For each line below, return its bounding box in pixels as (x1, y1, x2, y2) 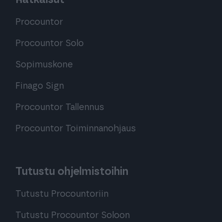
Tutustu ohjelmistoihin (15, 166, 128, 177)
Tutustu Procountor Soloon (15, 211, 130, 220)
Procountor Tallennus (15, 103, 104, 112)
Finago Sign (15, 81, 64, 91)
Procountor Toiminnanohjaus (15, 124, 136, 133)
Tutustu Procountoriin (15, 189, 109, 199)
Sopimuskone (15, 60, 73, 69)
